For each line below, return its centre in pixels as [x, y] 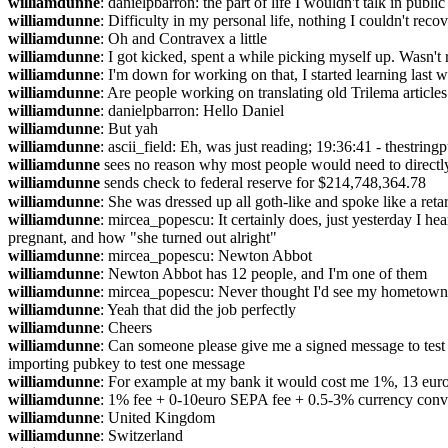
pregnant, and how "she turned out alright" [142, 237]
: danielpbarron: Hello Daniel [192, 110]
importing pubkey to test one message [126, 363]
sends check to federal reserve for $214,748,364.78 [263, 182]
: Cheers [126, 327]
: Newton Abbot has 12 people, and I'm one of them [263, 273]
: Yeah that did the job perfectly [198, 309]
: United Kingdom [157, 417]
